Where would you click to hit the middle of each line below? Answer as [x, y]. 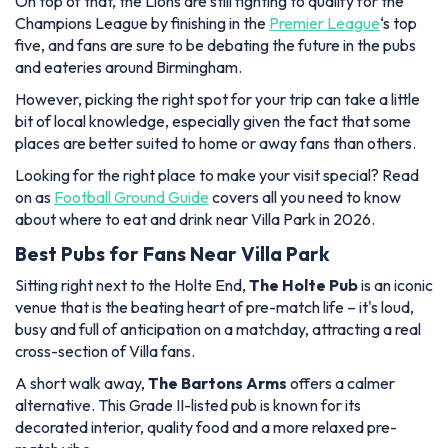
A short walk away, [81, 383]
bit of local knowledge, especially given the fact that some [213, 121]
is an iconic [395, 285]
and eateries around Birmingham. [128, 67]
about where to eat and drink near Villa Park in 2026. [195, 219]
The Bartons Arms [217, 383]
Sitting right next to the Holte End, [132, 285]
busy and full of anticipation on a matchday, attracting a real [218, 329]
